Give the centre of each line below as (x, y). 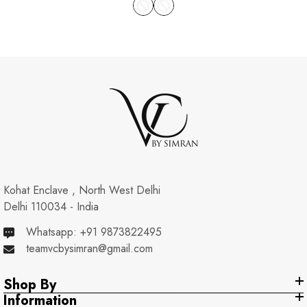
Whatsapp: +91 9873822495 (94, 232)
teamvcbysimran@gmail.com (89, 249)
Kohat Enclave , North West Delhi (82, 191)
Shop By (30, 285)
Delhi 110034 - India (51, 207)
